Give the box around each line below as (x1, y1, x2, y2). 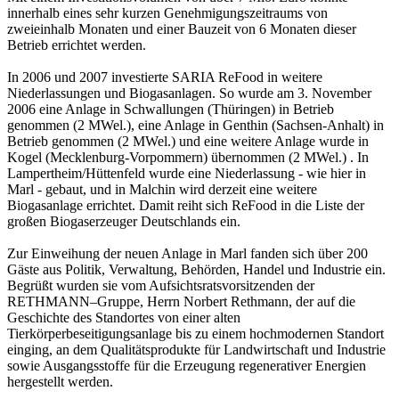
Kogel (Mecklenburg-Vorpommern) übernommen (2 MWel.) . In (7, 150, 369, 166)
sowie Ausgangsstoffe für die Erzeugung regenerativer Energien (7, 358, 366, 374)
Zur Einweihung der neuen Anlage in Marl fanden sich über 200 (7, 246, 368, 262)
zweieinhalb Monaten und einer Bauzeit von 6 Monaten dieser (7, 21, 356, 37)
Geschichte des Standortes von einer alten (7, 310, 240, 326)
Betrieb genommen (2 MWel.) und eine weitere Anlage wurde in (7, 134, 369, 150)
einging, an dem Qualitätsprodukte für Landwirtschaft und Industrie (7, 342, 386, 358)
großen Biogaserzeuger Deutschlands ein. (7, 214, 240, 230)
